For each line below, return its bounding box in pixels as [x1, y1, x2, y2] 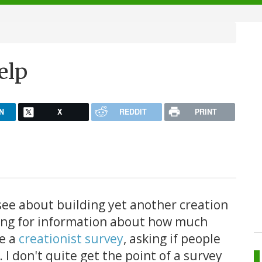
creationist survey [19, 230, 123, 247]
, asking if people [123, 230, 220, 247]
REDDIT [119, 106, 147, 117]
